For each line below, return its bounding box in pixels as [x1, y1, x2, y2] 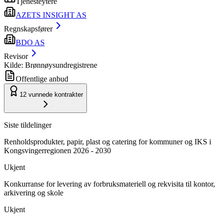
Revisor [4, 52, 28, 60]
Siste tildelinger [4, 120, 52, 129]
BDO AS [16, 38, 45, 47]
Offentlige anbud [16, 74, 68, 83]
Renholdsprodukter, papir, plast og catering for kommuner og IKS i [4, 137, 211, 146]
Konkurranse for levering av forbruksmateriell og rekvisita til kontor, [4, 179, 215, 188]
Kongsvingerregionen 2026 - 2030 [4, 146, 111, 155]
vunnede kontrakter [28, 90, 83, 98]
